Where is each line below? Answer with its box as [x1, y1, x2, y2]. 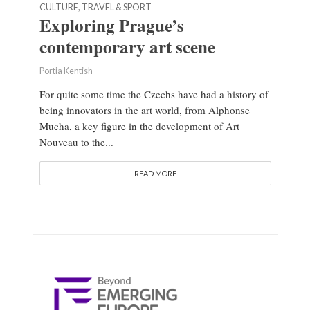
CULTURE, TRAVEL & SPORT [39, 2, 152, 13]
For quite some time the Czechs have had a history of [39, 87, 268, 102]
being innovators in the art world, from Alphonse [39, 103, 250, 118]
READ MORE [134, 169, 176, 179]
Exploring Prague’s [39, 12, 184, 39]
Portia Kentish [39, 66, 93, 77]
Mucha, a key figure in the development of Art [39, 119, 239, 134]
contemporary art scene [39, 34, 215, 60]
